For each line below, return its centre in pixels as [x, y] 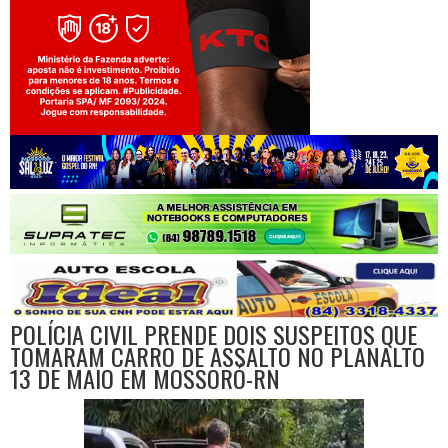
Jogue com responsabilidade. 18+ [160, 132]
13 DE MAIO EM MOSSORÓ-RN [145, 378]
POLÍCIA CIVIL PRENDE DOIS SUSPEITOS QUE [213, 334]
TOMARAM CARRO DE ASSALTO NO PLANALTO [217, 356]
